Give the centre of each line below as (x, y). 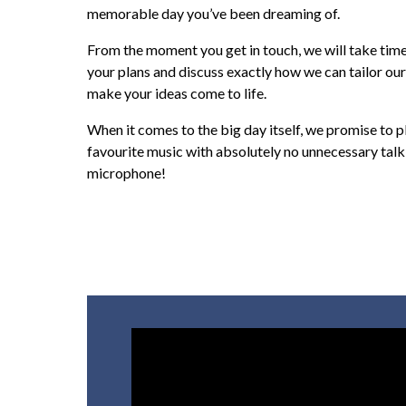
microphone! (126, 173)
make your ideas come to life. (177, 93)
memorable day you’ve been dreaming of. (213, 14)
